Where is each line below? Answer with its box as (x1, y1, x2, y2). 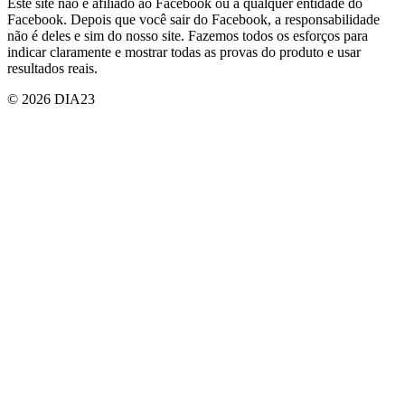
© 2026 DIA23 (7, 90, 95, 107)
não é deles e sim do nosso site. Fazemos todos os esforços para (7, 27, 368, 43)
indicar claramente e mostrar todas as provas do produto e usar (7, 43, 361, 60)
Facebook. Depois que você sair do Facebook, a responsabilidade (7, 11, 380, 27)
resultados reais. (7, 60, 98, 76)
